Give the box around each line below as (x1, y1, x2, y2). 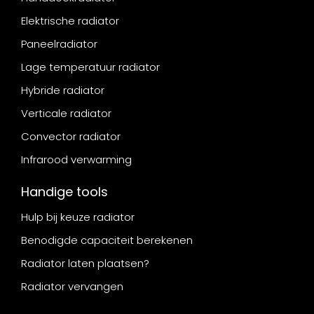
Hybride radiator (21, 82, 104, 97)
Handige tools (21, 182, 108, 200)
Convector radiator (21, 128, 121, 144)
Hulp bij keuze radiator (21, 209, 135, 224)
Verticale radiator (21, 105, 111, 121)
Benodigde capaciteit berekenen (21, 232, 193, 247)
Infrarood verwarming (21, 151, 132, 167)
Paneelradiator (21, 36, 97, 51)
